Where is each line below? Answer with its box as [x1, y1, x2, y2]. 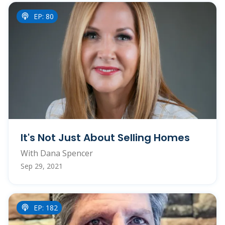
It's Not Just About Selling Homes [21, 130, 190, 145]
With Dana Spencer [21, 147, 93, 159]
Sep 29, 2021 [21, 161, 63, 171]
